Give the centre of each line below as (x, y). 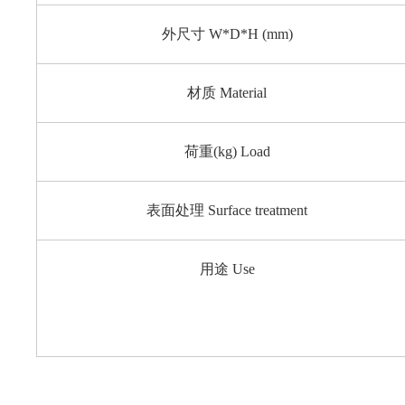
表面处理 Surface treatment (227, 211)
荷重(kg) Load (227, 152)
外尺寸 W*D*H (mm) (227, 34)
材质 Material (227, 93)
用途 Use (227, 269)
